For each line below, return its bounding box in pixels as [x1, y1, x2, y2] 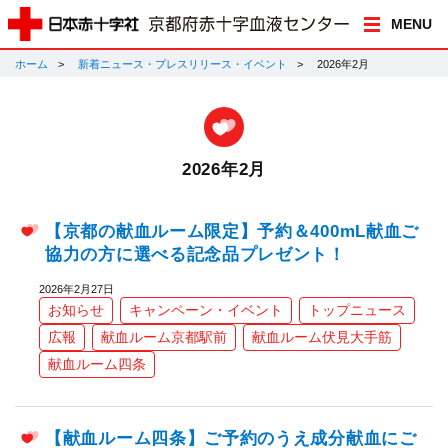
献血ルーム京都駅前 [101, 329, 227, 346]
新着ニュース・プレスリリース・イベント [78, 58, 287, 70]
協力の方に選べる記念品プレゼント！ [45, 245, 346, 265]
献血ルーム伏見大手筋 [252, 329, 392, 346]
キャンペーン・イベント [129, 302, 283, 319]
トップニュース [308, 302, 406, 319]
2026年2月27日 [39, 283, 114, 296]
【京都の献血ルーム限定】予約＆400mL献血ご [45, 222, 420, 242]
